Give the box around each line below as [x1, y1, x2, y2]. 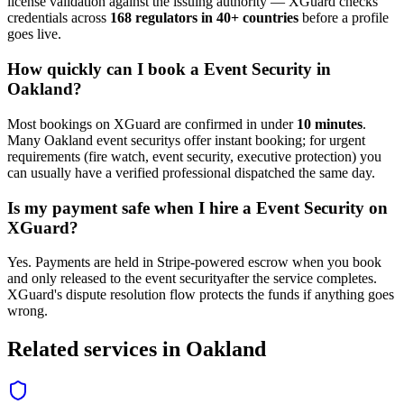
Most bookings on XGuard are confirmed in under [7, 115, 297, 132]
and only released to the [7, 271, 142, 287]
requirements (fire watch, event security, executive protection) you [7, 148, 381, 164]
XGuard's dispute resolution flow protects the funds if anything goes [7, 287, 394, 303]
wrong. [7, 303, 48, 319]
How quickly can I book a [7, 60, 204, 79]
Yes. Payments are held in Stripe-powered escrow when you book [7, 254, 381, 271]
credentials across [7, 10, 110, 26]
